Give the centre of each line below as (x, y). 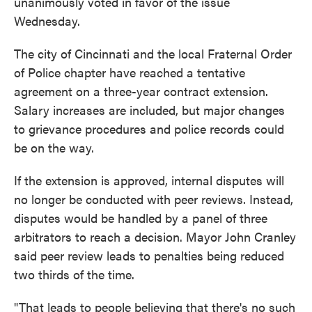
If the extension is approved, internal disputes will (149, 180)
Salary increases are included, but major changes (149, 110)
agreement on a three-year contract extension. (141, 91)
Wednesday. (47, 21)
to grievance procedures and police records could (149, 129)
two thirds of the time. (74, 274)
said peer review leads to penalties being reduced (149, 256)
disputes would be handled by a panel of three (141, 218)
